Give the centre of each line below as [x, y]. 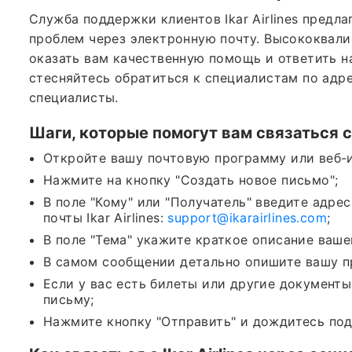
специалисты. [74, 97]
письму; [69, 299]
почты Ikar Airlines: [106, 217]
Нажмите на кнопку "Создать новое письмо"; [191, 180]
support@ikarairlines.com [247, 217]
